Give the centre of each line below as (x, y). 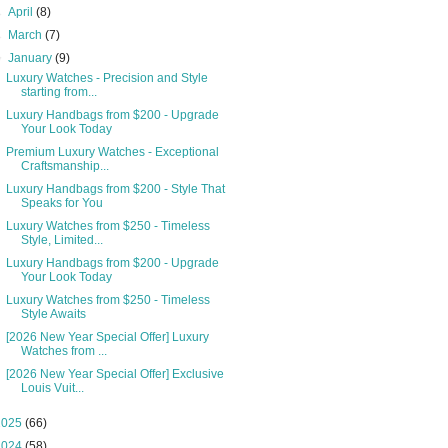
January (32, 58)
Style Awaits (53, 314)
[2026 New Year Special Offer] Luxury (107, 337)
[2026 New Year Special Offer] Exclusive (114, 374)
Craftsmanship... (64, 166)
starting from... (58, 92)
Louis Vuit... (52, 388)
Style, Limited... (61, 240)
